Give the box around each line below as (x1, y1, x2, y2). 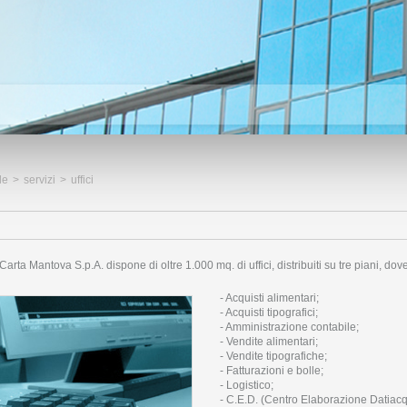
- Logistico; (219, 379, 273, 392)
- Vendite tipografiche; (219, 350, 327, 363)
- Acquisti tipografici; (219, 306, 318, 320)
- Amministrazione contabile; (219, 321, 359, 334)
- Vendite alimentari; (219, 335, 318, 349)
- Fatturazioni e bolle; (219, 364, 323, 378)
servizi (23, 174, 55, 187)
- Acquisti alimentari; (219, 292, 319, 305)
